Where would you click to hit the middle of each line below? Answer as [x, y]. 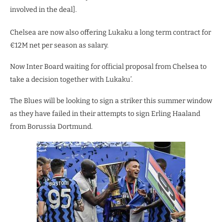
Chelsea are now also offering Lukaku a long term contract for [111, 32]
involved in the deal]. [43, 10]
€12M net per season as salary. [59, 45]
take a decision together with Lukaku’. [71, 80]
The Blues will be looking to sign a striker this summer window [111, 101]
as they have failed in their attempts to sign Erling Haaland [105, 114]
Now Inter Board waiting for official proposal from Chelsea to [108, 67]
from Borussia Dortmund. [51, 127]
